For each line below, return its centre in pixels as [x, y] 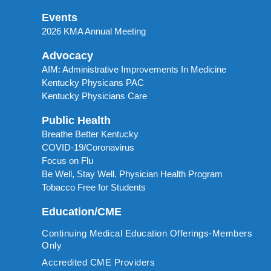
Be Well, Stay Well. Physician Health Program [132, 174]
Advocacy [67, 55]
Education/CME [82, 211]
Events [60, 17]
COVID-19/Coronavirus [88, 147]
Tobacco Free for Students [94, 187]
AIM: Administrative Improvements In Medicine [134, 69]
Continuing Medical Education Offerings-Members [147, 233]
